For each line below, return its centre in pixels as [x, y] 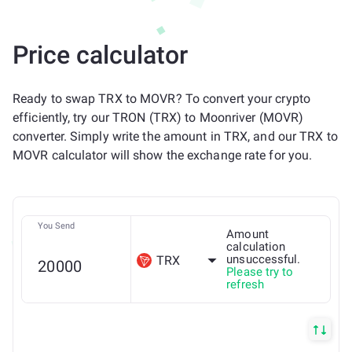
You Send [56, 226]
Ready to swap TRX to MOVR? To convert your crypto [161, 99]
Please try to [260, 272]
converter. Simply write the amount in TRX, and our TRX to [175, 136]
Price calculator [100, 55]
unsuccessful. [264, 259]
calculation [256, 247]
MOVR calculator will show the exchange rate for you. [163, 155]
